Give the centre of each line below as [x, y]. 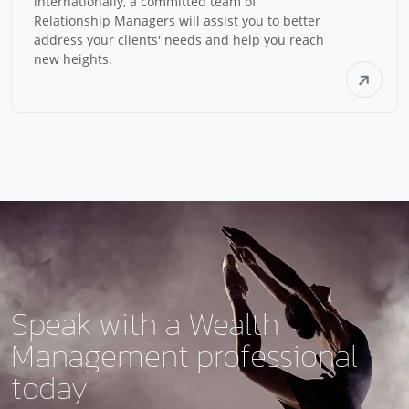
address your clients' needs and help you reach [179, 40]
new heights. [73, 59]
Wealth [234, 324]
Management [100, 356]
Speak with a [100, 324]
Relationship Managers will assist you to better [177, 21]
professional [273, 356]
